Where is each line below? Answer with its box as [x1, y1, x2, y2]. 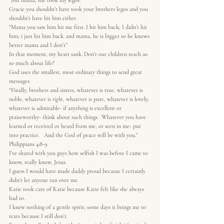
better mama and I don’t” [9, 41, 67, 48]
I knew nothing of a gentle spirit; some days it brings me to [9, 203, 147, 210]
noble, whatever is [9, 95, 52, 102]
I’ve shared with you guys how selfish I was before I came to [9, 149, 149, 156]
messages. [9, 77, 30, 84]
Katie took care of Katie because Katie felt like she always [9, 185, 145, 192]
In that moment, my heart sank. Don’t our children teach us [9, 50, 149, 57]
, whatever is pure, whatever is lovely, [63, 95, 150, 102]
